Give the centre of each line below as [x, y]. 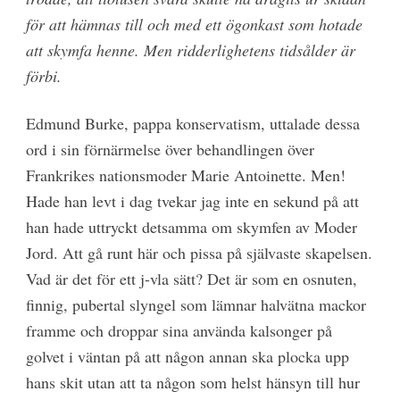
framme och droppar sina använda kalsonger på [179, 330]
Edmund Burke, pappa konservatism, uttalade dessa [192, 123]
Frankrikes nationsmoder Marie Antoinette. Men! [185, 175]
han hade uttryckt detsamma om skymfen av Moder [191, 226]
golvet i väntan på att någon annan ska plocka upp [187, 356]
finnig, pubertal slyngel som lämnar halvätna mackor [196, 304]
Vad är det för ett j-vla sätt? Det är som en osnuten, [191, 278]
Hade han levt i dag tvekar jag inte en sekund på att [192, 200]
